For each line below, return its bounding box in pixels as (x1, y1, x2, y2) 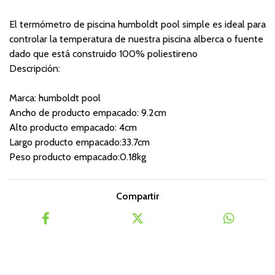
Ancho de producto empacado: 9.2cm (9, 106, 166, 118)
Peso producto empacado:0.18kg (9, 150, 146, 163)
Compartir (116, 190, 159, 202)
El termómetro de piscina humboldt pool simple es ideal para (9, 18, 266, 30)
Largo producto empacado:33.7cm (9, 136, 150, 148)
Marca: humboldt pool (9, 91, 101, 104)
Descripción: (9, 62, 60, 74)
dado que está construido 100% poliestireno (9, 47, 198, 60)
